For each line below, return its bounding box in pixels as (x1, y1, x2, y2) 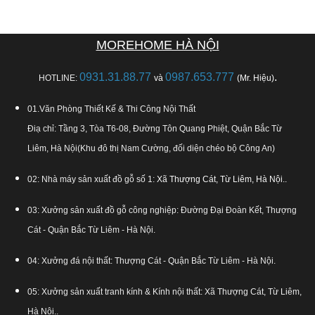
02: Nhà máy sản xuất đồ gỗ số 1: (27, 174, 157, 185)
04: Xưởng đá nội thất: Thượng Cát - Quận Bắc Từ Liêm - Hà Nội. (27, 256, 276, 266)
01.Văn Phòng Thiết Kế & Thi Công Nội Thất (27, 104, 195, 115)
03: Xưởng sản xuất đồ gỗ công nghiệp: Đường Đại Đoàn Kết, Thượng (27, 205, 297, 216)
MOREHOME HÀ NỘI (96, 38, 219, 53)
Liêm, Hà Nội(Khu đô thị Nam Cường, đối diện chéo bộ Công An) (27, 143, 275, 154)
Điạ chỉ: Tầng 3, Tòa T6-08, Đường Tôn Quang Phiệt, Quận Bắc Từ (27, 124, 282, 134)
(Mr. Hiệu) (236, 73, 274, 84)
